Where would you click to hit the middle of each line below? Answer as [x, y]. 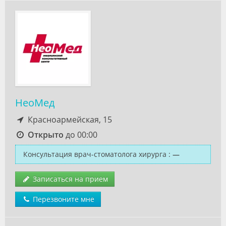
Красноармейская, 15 [69, 120]
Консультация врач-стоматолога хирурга [95, 154]
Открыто [45, 135]
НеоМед [35, 103]
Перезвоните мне [63, 199]
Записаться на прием [69, 179]
